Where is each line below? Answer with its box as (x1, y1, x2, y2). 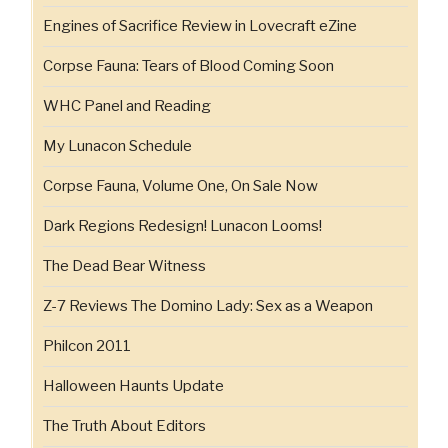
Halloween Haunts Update (43, 377, 224, 396)
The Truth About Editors (43, 417, 206, 436)
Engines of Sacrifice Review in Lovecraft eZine (43, 17, 357, 36)
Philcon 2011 (43, 337, 131, 356)
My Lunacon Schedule (43, 137, 192, 156)
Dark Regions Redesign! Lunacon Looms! (43, 217, 322, 236)
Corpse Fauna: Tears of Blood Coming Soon (43, 57, 334, 76)
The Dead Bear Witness (43, 257, 206, 276)
